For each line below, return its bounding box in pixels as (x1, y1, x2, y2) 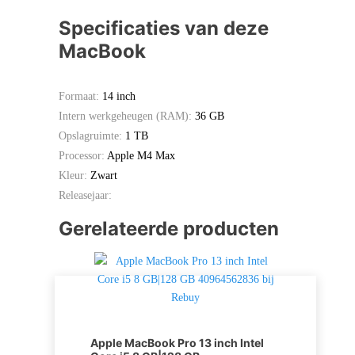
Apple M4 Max (107, 149, 175, 162)
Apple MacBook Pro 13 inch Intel (90, 335, 264, 349)
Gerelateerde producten (59, 216, 279, 240)
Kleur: (59, 169, 87, 181)
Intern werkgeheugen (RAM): (59, 109, 195, 122)
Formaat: (59, 90, 102, 102)
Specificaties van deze (59, 16, 269, 40)
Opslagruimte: (59, 129, 125, 142)
